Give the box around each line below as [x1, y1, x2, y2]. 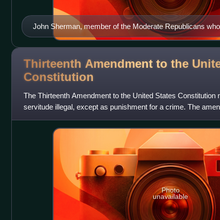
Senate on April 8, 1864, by [23, 114, 110, 123]
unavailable [153, 192, 189, 200]
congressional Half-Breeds [32, 33, 118, 42]
